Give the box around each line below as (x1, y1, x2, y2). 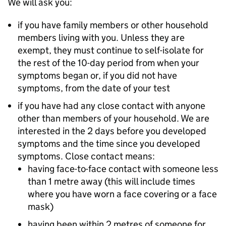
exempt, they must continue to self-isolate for (18, 44, 204, 56)
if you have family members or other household (18, 19, 208, 31)
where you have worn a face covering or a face (28, 188, 217, 200)
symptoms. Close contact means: (18, 150, 155, 162)
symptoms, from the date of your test (18, 82, 170, 94)
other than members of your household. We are (18, 112, 209, 124)
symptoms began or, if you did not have (18, 70, 177, 81)
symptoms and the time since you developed (18, 138, 200, 149)
